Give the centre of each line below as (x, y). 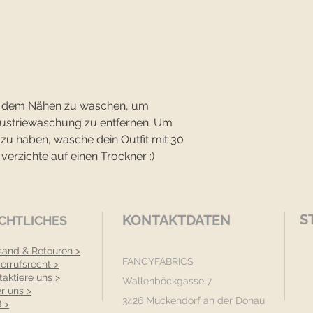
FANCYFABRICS (158, 262)
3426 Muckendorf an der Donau (194, 301)
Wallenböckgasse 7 (167, 281)
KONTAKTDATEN (176, 220)
